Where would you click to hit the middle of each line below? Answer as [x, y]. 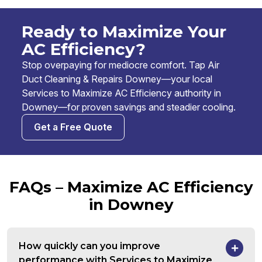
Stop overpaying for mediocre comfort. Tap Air [120, 65]
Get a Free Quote [73, 127]
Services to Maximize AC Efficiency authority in [121, 93]
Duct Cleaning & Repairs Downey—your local [117, 79]
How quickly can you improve [89, 246]
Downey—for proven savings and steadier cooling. [129, 107]
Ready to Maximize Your [124, 32]
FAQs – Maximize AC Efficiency [131, 187]
